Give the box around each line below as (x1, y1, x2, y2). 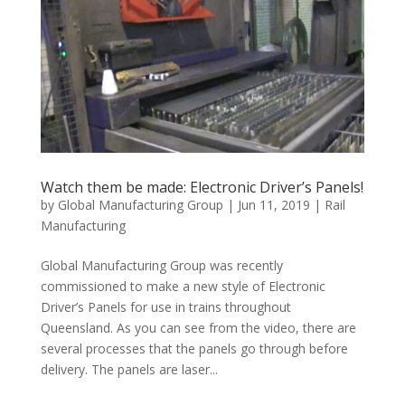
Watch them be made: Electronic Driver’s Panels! (40, 177, 363, 198)
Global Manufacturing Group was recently (40, 257, 283, 275)
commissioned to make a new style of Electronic (40, 278, 325, 296)
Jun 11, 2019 (237, 196, 310, 214)
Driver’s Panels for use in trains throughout (40, 298, 291, 316)
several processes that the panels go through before (40, 340, 348, 358)
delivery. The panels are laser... (40, 361, 218, 379)
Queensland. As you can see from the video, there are (40, 319, 356, 337)
